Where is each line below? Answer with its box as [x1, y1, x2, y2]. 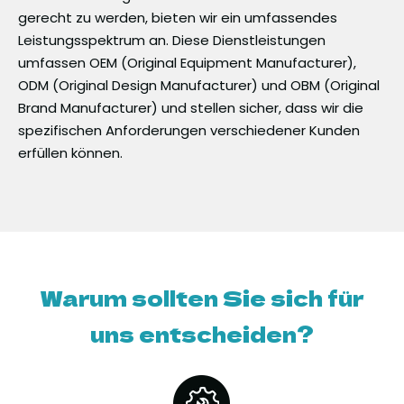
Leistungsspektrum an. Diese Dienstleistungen [18, 30, 326, 50]
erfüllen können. [18, 142, 123, 162]
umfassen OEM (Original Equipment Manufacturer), [18, 52, 356, 72]
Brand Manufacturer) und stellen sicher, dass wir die [18, 97, 363, 117]
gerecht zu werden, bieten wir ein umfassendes [18, 7, 337, 27]
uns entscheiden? [90, 317, 314, 349]
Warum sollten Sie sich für [40, 280, 364, 313]
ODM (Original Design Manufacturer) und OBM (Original [18, 75, 380, 95]
